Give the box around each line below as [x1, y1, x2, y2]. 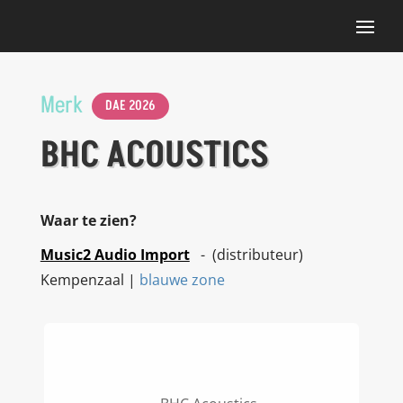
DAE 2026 [104, 96, 156, 115]
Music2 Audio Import [40, 245, 190, 264]
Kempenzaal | [40, 270, 139, 290]
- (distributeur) [189, 245, 303, 264]
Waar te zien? [40, 210, 137, 230]
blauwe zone [139, 270, 225, 290]
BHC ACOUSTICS [40, 130, 269, 181]
